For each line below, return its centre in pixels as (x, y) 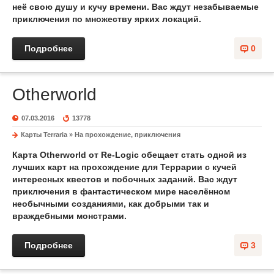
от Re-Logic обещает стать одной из (166, 155)
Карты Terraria (44, 135)
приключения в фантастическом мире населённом (121, 191)
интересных (39, 179)
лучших (30, 167)
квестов (85, 179)
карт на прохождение (94, 167)
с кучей (221, 167)
